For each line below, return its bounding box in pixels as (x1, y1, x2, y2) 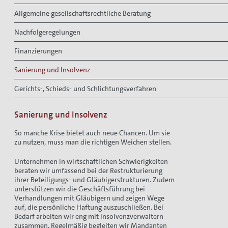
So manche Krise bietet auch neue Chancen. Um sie (14, 128, 170, 137)
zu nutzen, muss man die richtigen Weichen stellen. (14, 137, 172, 147)
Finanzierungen (14, 46, 62, 55)
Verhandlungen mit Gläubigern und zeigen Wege (14, 193, 164, 203)
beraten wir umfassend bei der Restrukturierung (14, 166, 162, 176)
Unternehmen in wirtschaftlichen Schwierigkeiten (14, 157, 168, 166)
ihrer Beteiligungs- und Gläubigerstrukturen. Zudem (14, 175, 175, 185)
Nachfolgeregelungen (14, 27, 80, 37)
